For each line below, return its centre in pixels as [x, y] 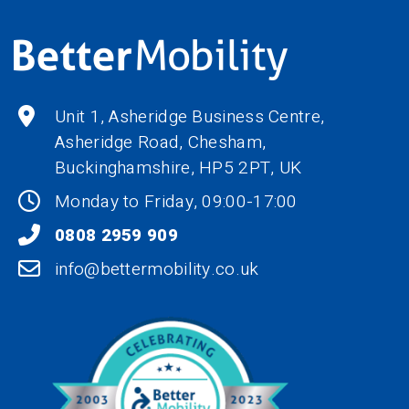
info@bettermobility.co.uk [157, 270]
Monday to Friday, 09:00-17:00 [176, 202]
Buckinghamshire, [127, 168]
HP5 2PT [235, 168]
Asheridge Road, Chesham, [161, 143]
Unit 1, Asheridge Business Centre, [190, 117]
